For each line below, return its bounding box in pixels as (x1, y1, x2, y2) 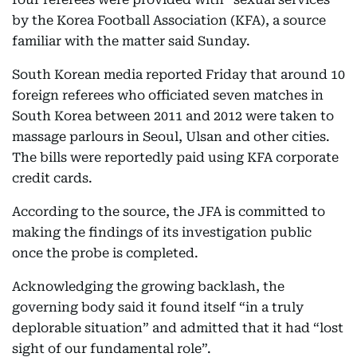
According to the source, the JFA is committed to (12, 204, 325, 219)
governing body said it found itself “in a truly (12, 300, 304, 315)
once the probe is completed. (12, 245, 198, 261)
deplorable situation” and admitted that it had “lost (12, 320, 343, 335)
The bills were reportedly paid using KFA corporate (12, 150, 339, 165)
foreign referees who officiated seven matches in (12, 88, 324, 103)
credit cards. (12, 171, 92, 186)
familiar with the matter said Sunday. (12, 33, 250, 49)
